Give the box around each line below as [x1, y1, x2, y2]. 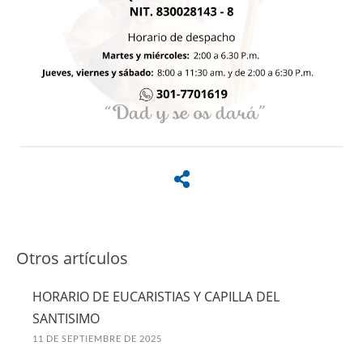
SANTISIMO [32, 309, 100, 327]
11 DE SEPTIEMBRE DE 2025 [32, 332, 162, 344]
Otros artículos [16, 246, 128, 269]
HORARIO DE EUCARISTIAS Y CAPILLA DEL [32, 287, 280, 305]
